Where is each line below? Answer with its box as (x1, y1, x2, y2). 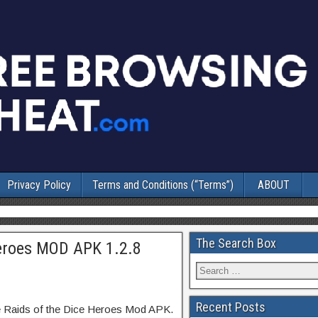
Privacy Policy (7, 178, 71, 192)
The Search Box (196, 236, 276, 251)
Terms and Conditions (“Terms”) (92, 178, 234, 192)
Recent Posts (196, 300, 265, 314)
